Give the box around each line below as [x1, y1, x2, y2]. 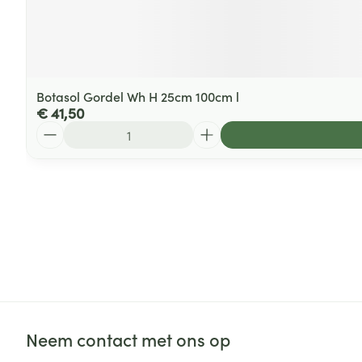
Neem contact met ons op [26, 326, 230, 351]
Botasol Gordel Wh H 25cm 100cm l [36, 87, 239, 105]
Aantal [36, 120, 74, 137]
